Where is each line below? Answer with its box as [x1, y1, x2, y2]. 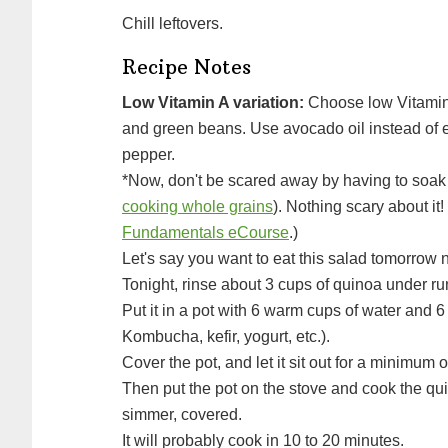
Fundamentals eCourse [122, 223, 289, 242]
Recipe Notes [122, 55, 251, 80]
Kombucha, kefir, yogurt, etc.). [122, 327, 330, 346]
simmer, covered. [122, 405, 242, 424]
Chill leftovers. [122, 14, 223, 33]
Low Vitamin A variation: [132, 93, 304, 112]
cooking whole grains [122, 197, 273, 216]
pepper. [122, 145, 175, 164]
